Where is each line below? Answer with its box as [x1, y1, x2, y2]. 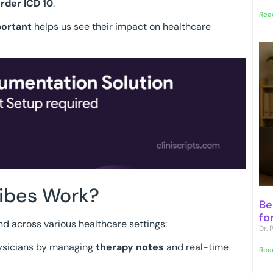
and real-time [164, 241, 229, 254]
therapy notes [96, 241, 164, 254]
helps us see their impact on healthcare [32, 20, 211, 34]
